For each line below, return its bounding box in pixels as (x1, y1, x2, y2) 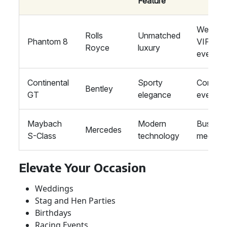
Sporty (138, 78, 163, 88)
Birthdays (35, 207, 71, 218)
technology (138, 131, 179, 141)
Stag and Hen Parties (35, 195, 116, 206)
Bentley (85, 84, 113, 94)
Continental (27, 78, 69, 88)
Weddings (35, 183, 73, 194)
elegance (138, 90, 171, 100)
